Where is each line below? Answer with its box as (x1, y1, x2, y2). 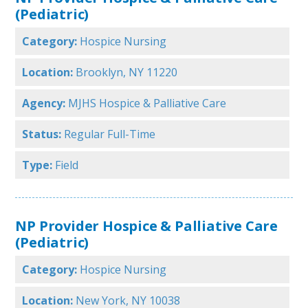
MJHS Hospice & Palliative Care (68, 96, 227, 111)
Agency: (22, 96, 66, 111)
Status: (22, 126, 62, 142)
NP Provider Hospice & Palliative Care (15, 216, 278, 236)
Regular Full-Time (64, 126, 156, 142)
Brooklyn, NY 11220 (76, 65, 178, 80)
